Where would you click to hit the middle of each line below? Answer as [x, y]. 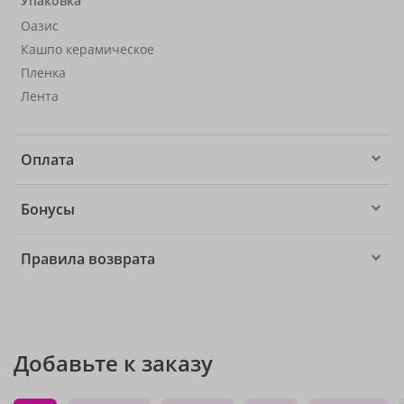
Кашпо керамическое [87, 49]
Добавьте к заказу [113, 363]
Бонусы [48, 209]
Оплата [47, 160]
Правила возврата [88, 259]
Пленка [43, 73]
